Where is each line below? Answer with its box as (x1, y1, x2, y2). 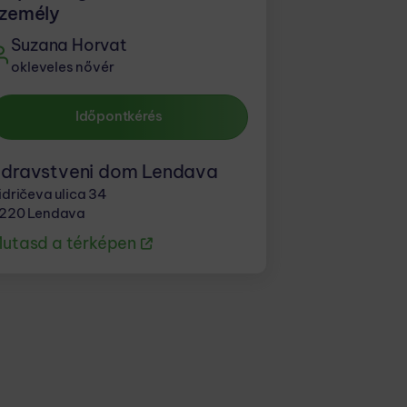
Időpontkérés (74, 107, 163, 125)
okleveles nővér (11, 58, 114, 76)
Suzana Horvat (11, 35, 127, 56)
